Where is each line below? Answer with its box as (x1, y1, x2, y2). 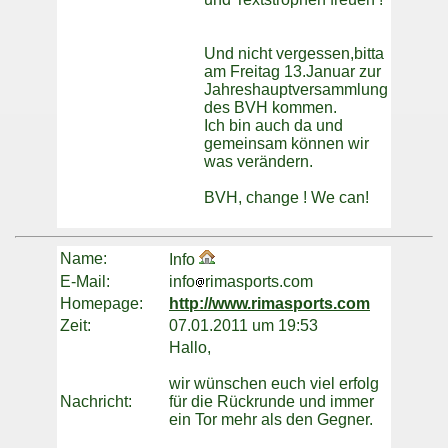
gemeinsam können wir (204, 135, 369, 153)
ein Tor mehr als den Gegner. (169, 411, 373, 429)
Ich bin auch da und (204, 117, 343, 135)
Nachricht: (60, 393, 132, 411)
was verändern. (204, 153, 313, 171)
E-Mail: (60, 273, 110, 291)
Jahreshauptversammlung (204, 81, 388, 99)
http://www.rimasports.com (169, 295, 370, 313)
